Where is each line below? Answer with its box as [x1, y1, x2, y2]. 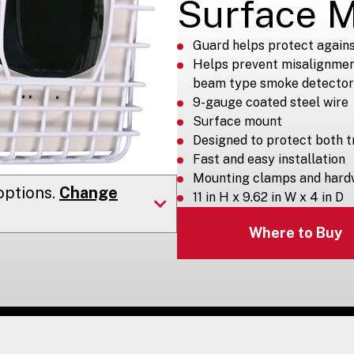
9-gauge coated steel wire [193, 94, 348, 110]
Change [59, 183, 118, 202]
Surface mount [193, 113, 282, 129]
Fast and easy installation [193, 151, 345, 167]
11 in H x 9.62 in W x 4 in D [193, 189, 344, 205]
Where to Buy [248, 224, 342, 242]
